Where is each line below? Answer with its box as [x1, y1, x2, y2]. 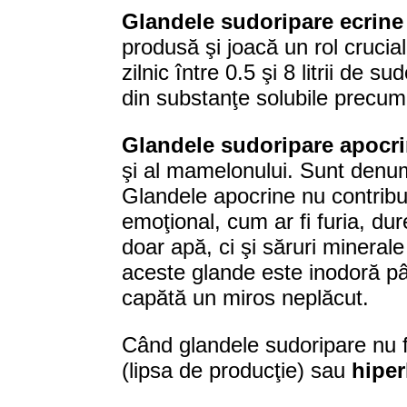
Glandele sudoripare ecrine [122, 9, 404, 35]
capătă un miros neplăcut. [122, 285, 370, 311]
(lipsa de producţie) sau [122, 358, 352, 383]
